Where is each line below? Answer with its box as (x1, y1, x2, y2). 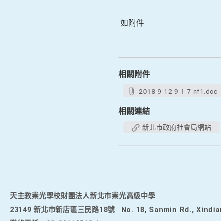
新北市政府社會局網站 (142, 123, 211, 131)
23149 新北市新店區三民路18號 (10, 206, 115, 214)
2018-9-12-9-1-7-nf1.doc (139, 87, 218, 95)
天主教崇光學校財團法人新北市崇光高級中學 (10, 192, 155, 200)
